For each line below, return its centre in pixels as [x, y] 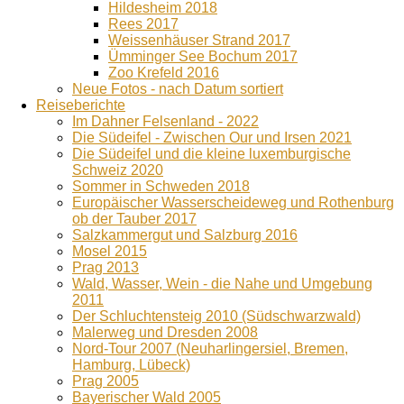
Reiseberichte [81, 105]
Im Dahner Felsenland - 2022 [165, 121]
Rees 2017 [143, 24]
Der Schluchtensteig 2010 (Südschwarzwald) [216, 316]
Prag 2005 [106, 381]
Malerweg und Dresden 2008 [165, 332]
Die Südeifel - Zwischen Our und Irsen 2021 [212, 138]
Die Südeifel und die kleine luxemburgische [211, 154]
